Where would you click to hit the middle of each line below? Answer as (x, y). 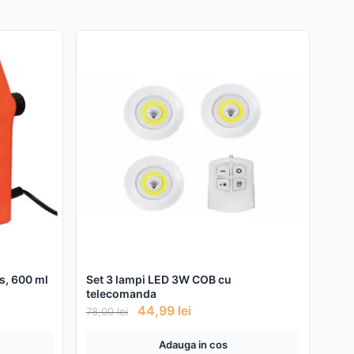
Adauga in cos (193, 344)
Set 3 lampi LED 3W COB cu (159, 279)
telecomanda (121, 293)
